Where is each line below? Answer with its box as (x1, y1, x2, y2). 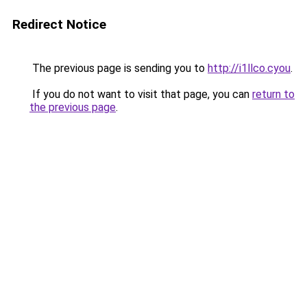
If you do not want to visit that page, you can (29, 88, 252, 101)
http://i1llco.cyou (208, 62, 291, 75)
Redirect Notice (12, 16, 106, 32)
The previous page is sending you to (29, 62, 208, 75)
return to (252, 88, 295, 101)
